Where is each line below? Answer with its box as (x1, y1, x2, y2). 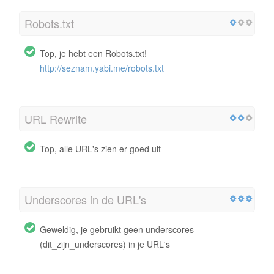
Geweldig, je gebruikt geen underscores (40, 223, 194, 235)
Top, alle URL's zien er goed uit (40, 142, 161, 155)
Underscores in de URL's (24, 191, 146, 207)
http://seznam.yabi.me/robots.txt (40, 61, 164, 74)
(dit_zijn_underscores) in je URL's (40, 237, 170, 250)
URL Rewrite (24, 110, 87, 127)
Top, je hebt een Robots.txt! (40, 46, 147, 59)
